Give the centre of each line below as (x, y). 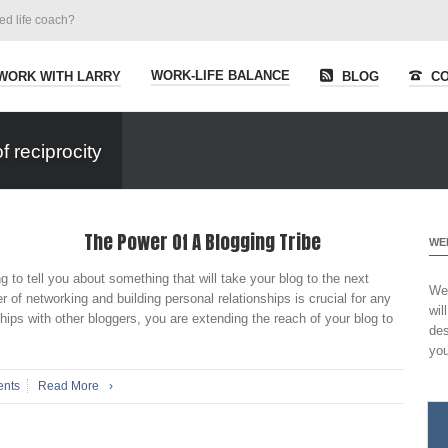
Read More (70, 386)
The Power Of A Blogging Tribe (202, 242)
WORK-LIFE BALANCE (220, 75)
